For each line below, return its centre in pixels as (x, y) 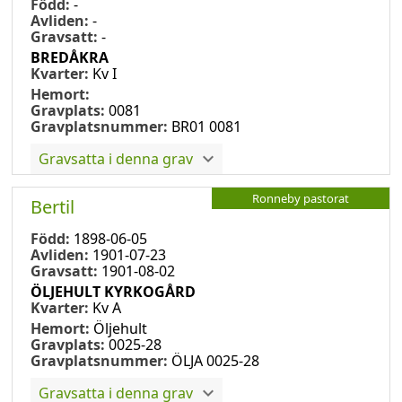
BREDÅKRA (70, 57)
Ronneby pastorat (301, 198)
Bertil (52, 206)
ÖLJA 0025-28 (215, 360)
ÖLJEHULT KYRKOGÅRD (113, 291)
